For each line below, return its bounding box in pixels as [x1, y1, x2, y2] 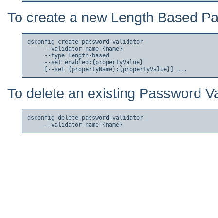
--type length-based [27, 52, 109, 59]
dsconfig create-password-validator [27, 38, 143, 46]
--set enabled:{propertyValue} [27, 59, 143, 66]
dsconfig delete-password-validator [27, 114, 143, 122]
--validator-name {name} [27, 45, 123, 53]
